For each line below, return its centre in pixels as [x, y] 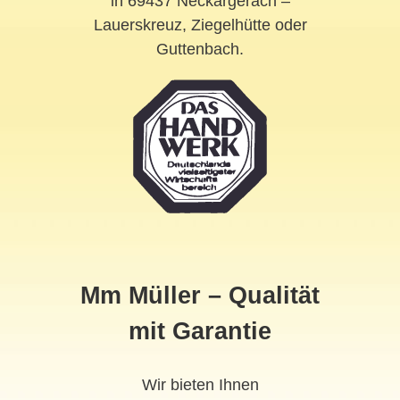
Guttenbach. [200, 49]
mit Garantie [200, 331]
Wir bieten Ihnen [200, 385]
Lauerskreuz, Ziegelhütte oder [200, 25]
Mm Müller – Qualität [200, 296]
